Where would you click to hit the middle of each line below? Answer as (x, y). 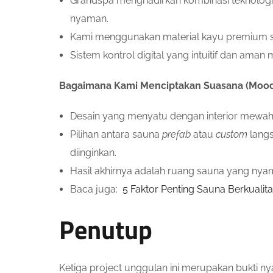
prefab (176, 134)
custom (232, 134)
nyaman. (89, 18)
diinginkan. (93, 152)
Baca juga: (96, 189)
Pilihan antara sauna (116, 134)
